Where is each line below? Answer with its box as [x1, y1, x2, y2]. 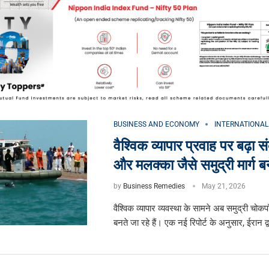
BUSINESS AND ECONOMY [113, 120, 199, 129]
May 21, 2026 [201, 182, 246, 191]
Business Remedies [122, 182, 185, 191]
